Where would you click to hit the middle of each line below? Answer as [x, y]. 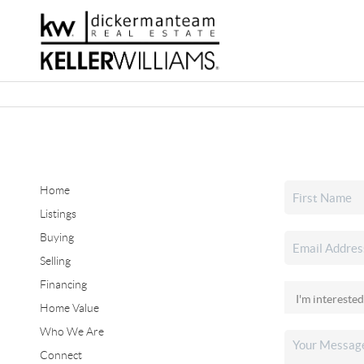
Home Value [69, 308]
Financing [63, 284]
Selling [55, 261]
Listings [58, 214]
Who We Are [71, 331]
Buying [56, 237]
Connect [61, 355]
